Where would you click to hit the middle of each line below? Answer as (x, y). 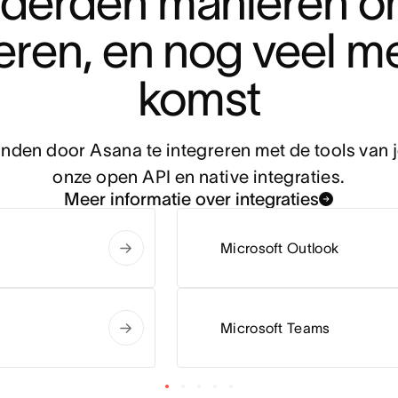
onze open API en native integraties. (199, 177)
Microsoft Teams (275, 328)
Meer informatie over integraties (192, 199)
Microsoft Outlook (279, 248)
